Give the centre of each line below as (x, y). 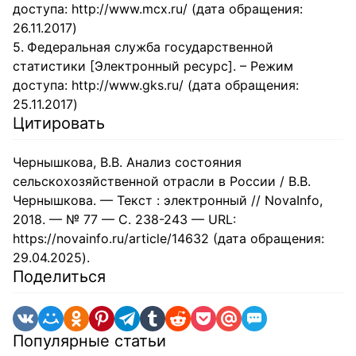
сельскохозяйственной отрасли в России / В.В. (162, 181)
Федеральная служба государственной (150, 47)
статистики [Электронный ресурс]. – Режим (153, 66)
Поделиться (59, 277)
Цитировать (59, 123)
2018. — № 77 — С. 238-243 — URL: (124, 219)
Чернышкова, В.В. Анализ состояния (127, 162)
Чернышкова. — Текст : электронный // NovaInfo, (168, 200)
